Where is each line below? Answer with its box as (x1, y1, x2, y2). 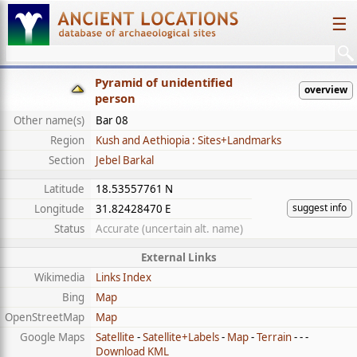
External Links (140, 250, 217, 265)
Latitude (44, 182, 84, 196)
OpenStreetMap (5, 310, 84, 324)
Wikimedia (34, 270, 84, 284)
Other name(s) (14, 113, 84, 127)
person (95, 90, 135, 106)
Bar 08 (96, 113, 128, 127)
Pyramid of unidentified (95, 74, 233, 90)
